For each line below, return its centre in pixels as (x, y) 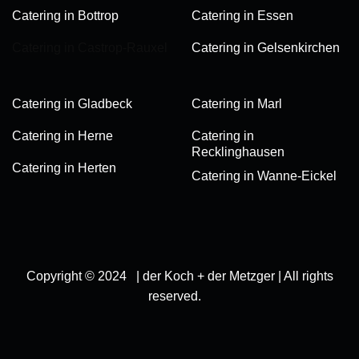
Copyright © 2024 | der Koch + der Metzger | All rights (179, 276)
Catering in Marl (237, 104)
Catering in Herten (64, 168)
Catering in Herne (63, 136)
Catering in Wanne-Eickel (264, 175)
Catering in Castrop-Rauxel (90, 48)
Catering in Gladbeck (72, 104)
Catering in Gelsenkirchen (266, 48)
